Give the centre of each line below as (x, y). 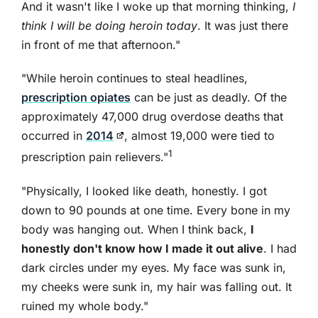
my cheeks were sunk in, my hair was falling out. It (156, 286)
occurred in (53, 136)
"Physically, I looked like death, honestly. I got (144, 191)
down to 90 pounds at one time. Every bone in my (155, 210)
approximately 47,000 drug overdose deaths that (152, 117)
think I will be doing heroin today (109, 26)
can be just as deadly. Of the (208, 98)
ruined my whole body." (84, 306)
